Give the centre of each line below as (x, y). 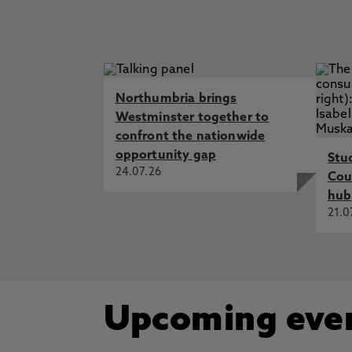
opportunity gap (165, 156)
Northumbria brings (176, 99)
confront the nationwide (190, 137)
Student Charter (169, 9)
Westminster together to (192, 118)
